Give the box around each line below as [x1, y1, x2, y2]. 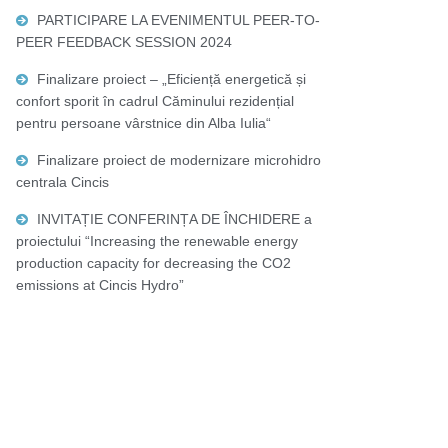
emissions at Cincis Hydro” [15, 277, 184, 294]
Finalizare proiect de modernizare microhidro [36, 152, 321, 169]
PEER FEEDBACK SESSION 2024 [15, 34, 232, 51]
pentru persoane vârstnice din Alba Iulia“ [15, 115, 271, 132]
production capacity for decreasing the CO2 [15, 255, 291, 272]
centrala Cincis [15, 174, 109, 191]
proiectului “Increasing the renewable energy [15, 233, 298, 250]
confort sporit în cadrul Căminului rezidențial [15, 93, 294, 110]
